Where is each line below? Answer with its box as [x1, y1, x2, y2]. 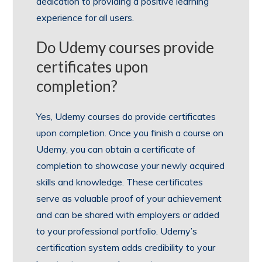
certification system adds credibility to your [36, 241, 216, 253]
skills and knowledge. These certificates [36, 175, 204, 188]
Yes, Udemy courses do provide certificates [36, 110, 216, 122]
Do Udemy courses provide [36, 37, 215, 57]
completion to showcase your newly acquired [36, 159, 225, 171]
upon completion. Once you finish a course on [36, 126, 224, 139]
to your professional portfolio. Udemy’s [36, 225, 198, 237]
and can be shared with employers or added [36, 208, 220, 220]
